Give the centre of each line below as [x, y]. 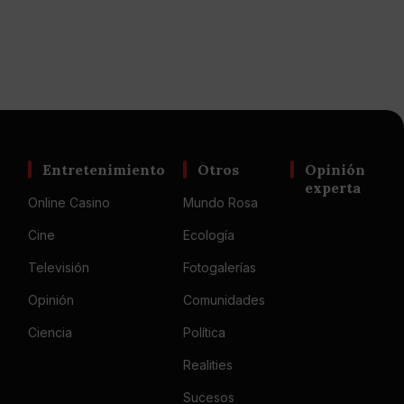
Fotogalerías [220, 267]
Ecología [209, 235]
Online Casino [69, 202]
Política [205, 332]
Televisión [59, 267]
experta [333, 188]
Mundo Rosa [221, 202]
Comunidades [225, 300]
